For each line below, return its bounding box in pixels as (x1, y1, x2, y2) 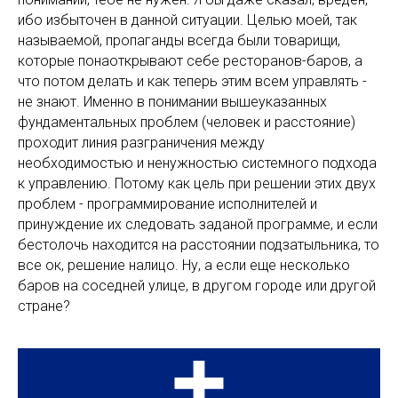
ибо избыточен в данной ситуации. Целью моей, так (18, 12, 357, 28)
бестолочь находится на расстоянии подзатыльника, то (18, 236, 379, 253)
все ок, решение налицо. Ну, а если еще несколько (18, 257, 350, 274)
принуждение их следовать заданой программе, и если (18, 216, 378, 233)
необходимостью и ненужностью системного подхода (18, 155, 377, 171)
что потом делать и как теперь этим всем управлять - (18, 73, 367, 90)
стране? (18, 298, 74, 314)
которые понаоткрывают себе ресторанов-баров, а (18, 52, 362, 69)
